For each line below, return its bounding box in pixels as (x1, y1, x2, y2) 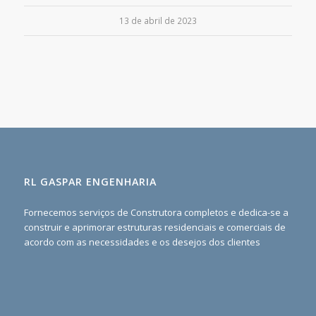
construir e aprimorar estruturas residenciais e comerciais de (23, 220, 286, 233)
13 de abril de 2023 (119, 14, 197, 26)
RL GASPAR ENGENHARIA (23, 174, 157, 188)
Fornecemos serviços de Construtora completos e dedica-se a (23, 205, 288, 219)
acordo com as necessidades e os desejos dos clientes (23, 235, 260, 248)
